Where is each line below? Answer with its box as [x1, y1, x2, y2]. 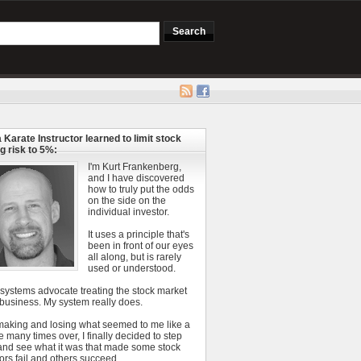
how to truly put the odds [88, 184, 194, 195]
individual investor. [88, 206, 169, 218]
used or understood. [88, 263, 176, 274]
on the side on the [88, 195, 166, 206]
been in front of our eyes [88, 240, 193, 251]
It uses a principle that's [88, 229, 189, 240]
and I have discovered [88, 172, 185, 184]
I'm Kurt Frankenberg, [88, 161, 181, 172]
